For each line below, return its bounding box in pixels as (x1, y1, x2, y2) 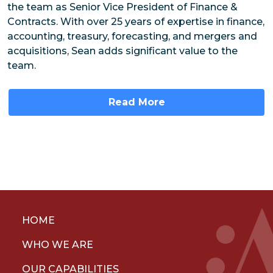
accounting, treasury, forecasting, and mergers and (7, 30, 257, 43)
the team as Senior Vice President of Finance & (7, 1, 238, 13)
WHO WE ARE (22, 239, 93, 251)
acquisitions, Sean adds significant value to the (7, 45, 238, 57)
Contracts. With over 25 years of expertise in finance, (7, 16, 264, 28)
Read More (108, 96, 165, 108)
